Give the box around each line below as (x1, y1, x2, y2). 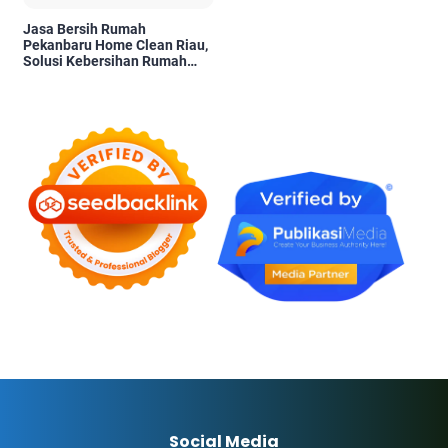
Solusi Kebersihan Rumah (23, 53, 187, 70)
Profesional (23, 69, 97, 86)
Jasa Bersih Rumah (23, 21, 146, 38)
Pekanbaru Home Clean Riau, (23, 37, 208, 54)
